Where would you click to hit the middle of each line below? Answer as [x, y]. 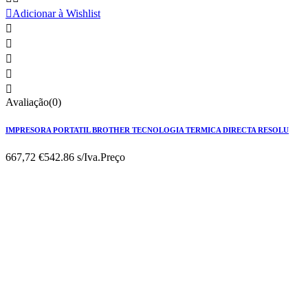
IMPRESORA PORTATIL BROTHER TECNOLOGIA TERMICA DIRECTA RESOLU [147, 130]
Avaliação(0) [33, 102]
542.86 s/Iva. [72, 157]
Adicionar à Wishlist [56, 14]
